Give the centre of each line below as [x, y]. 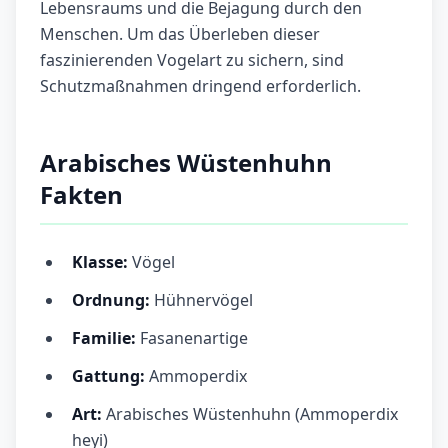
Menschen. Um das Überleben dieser [180, 34]
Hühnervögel [201, 300]
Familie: [104, 338]
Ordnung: [111, 300]
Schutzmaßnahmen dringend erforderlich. [200, 86]
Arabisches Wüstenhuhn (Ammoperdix [252, 414]
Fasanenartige [192, 338]
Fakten [81, 195]
